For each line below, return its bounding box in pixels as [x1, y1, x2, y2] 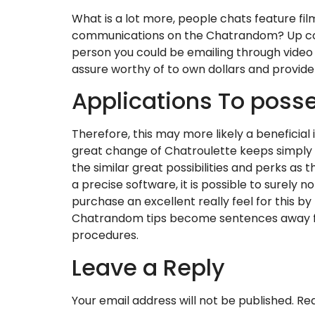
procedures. [72, 227, 139, 244]
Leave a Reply [72, 251, 225, 283]
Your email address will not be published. [72, 292, 294, 309]
